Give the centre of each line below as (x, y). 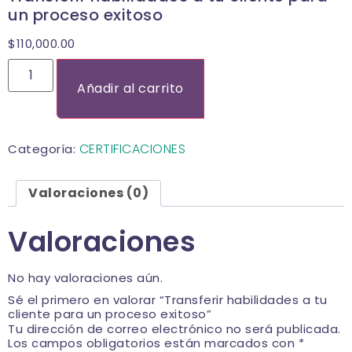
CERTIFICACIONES (132, 148)
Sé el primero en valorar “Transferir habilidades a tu (168, 299)
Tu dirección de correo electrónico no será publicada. (174, 328)
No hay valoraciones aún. (85, 277)
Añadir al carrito (130, 88)
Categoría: (44, 148)
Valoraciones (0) (88, 192)
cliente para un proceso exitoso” (110, 313)
